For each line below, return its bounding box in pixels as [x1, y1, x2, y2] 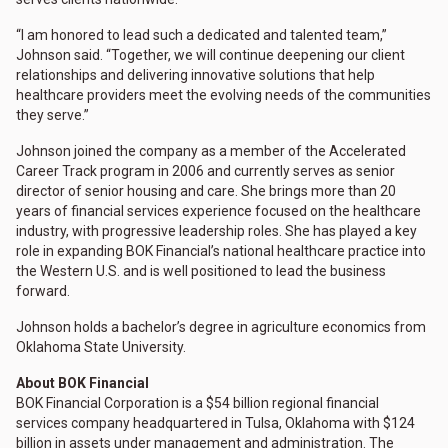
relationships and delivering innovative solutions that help [16, 67, 375, 84]
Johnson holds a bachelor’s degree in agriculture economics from [16, 319, 426, 336]
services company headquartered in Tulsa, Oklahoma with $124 [16, 415, 415, 432]
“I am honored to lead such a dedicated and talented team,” [16, 27, 387, 44]
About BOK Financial [16, 375, 149, 392]
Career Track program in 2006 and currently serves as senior [16, 163, 395, 180]
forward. [16, 283, 70, 300]
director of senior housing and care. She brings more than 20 [16, 183, 396, 200]
